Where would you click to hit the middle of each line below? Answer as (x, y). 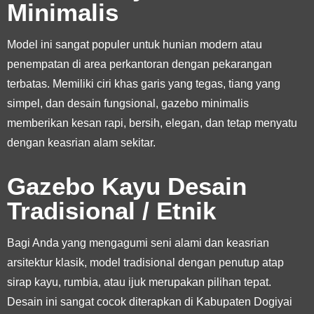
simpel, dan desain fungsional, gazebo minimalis (128, 103)
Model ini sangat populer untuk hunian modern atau (135, 44)
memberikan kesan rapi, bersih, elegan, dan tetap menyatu (152, 123)
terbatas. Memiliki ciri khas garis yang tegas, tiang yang (144, 83)
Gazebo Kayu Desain (127, 186)
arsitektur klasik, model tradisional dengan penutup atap (145, 262)
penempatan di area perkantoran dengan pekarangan (139, 64)
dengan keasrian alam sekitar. (81, 142)
